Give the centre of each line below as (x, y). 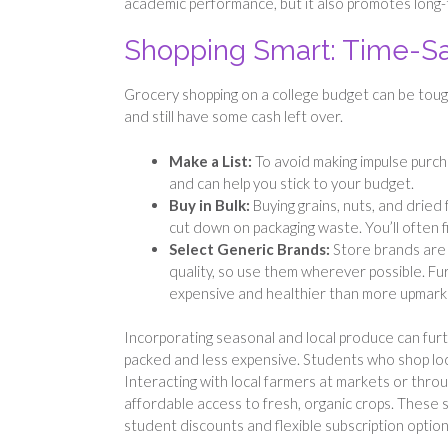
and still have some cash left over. (233, 116)
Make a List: (212, 160)
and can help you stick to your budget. (291, 182)
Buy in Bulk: (211, 204)
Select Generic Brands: (251, 248)
